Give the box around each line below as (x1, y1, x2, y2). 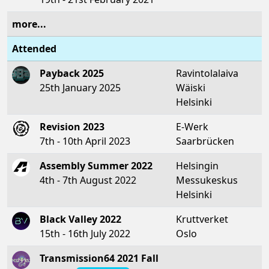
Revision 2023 (40, 119, 104, 133)
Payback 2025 (40, 66, 104, 80)
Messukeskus (176, 173, 238, 187)
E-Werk (176, 119, 208, 133)
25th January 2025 (40, 80, 121, 94)
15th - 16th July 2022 (40, 226, 130, 240)
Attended (12, 41, 56, 55)
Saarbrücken (176, 134, 234, 148)
